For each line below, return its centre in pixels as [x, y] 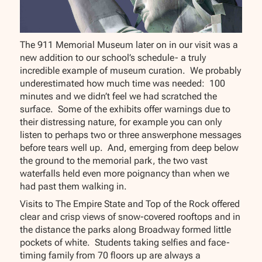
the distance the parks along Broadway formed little [126, 230]
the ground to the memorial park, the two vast [114, 161]
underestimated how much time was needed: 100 [123, 84]
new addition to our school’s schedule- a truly [113, 58]
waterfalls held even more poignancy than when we [125, 174]
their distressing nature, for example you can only [121, 122]
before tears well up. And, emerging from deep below [130, 148]
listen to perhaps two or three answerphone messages [131, 135]
